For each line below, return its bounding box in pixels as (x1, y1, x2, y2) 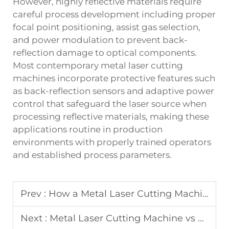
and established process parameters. (13, 149, 172, 160)
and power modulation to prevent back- (13, 34, 188, 45)
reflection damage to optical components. (13, 47, 197, 58)
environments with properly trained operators (13, 136, 211, 147)
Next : (20, 212, 50, 224)
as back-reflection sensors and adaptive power (13, 85, 214, 96)
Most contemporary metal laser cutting (13, 60, 183, 71)
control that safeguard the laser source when (13, 98, 207, 109)
